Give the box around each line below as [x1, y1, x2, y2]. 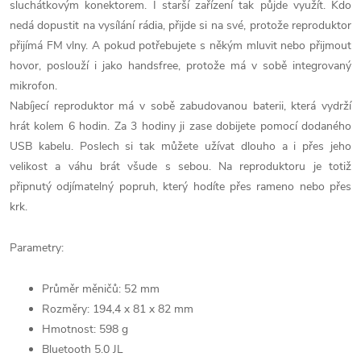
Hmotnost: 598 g [42, 322, 128, 337]
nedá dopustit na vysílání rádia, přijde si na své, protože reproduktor [10, 18, 351, 33]
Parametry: [10, 240, 64, 255]
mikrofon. [10, 78, 57, 93]
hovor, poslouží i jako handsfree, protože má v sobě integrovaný [10, 58, 351, 73]
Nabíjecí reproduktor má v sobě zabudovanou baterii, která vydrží [10, 98, 351, 114]
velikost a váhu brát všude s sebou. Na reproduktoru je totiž [10, 159, 351, 174]
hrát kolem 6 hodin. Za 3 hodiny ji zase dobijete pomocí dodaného [10, 118, 351, 134]
